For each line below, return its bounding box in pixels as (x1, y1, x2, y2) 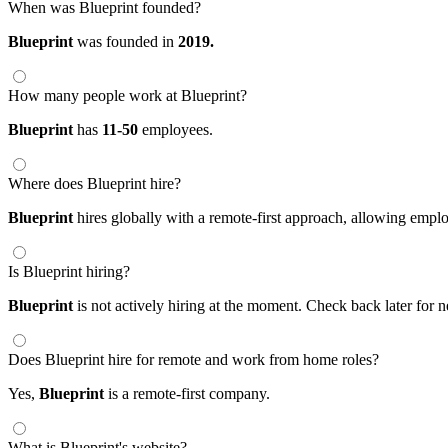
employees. (138, 120, 213, 138)
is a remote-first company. (104, 384, 270, 402)
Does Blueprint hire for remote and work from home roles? (8, 350, 379, 368)
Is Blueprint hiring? (8, 262, 130, 280)
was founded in (73, 32, 178, 50)
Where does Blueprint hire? (8, 174, 181, 192)
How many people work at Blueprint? (8, 86, 247, 104)
